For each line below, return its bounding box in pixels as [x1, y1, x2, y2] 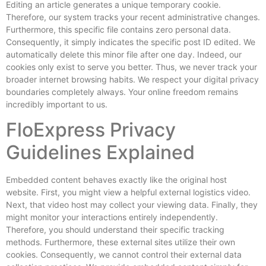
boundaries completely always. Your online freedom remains [6, 86, 238, 97]
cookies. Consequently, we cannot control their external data [6, 249, 242, 259]
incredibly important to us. [6, 99, 107, 109]
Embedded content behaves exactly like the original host [6, 174, 227, 185]
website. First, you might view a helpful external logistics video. [6, 186, 251, 197]
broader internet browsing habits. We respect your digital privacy [6, 74, 259, 84]
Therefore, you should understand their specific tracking [6, 224, 224, 235]
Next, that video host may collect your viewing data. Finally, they [6, 199, 258, 210]
